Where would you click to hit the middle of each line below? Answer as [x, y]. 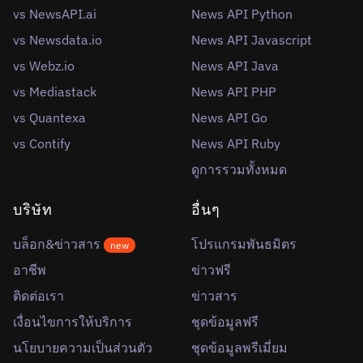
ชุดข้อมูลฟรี [225, 321]
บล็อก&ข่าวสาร [58, 243]
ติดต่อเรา [38, 295]
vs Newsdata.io [58, 39]
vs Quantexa [49, 117]
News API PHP [234, 91]
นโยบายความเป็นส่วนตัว [83, 347]
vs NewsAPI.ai [55, 13]
